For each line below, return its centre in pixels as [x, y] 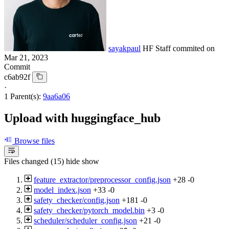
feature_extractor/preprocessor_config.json [102, 180]
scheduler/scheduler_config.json [85, 221]
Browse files [33, 141]
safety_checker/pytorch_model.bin [89, 211]
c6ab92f [17, 77]
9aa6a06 [56, 96]
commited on [194, 48]
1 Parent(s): [22, 96]
